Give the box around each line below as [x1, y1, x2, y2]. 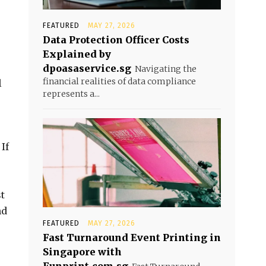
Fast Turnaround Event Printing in [43, 232, 221, 243]
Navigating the [135, 64, 197, 74]
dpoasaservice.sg [43, 62, 131, 74]
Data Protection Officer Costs [43, 34, 189, 46]
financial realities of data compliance [43, 76, 196, 87]
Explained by [43, 48, 111, 60]
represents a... [43, 88, 100, 99]
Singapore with [43, 246, 122, 258]
